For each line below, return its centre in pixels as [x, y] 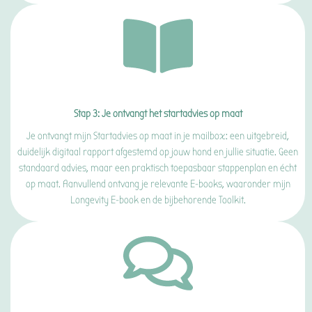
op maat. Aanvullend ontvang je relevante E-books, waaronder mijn [158, 184]
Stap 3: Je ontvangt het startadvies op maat [158, 114]
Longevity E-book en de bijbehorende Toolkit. [158, 200]
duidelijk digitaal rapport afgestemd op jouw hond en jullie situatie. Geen [158, 152]
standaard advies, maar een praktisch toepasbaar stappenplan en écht [158, 168]
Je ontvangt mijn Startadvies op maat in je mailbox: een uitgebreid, [158, 136]
